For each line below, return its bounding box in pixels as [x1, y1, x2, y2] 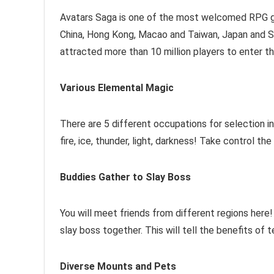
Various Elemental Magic [60, 82, 174, 94]
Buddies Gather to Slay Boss [60, 171, 191, 183]
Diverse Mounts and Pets [60, 261, 176, 272]
